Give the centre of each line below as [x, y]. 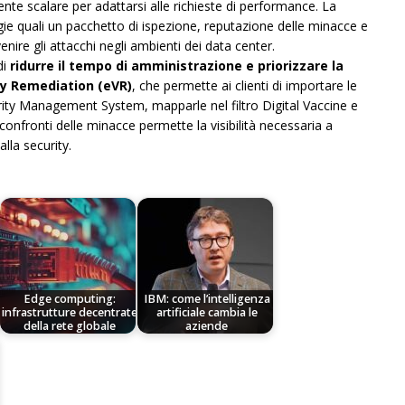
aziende [207, 325]
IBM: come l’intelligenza [207, 298]
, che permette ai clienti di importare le [245, 86]
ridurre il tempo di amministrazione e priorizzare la [177, 66]
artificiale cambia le [207, 312]
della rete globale [69, 325]
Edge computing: [69, 298]
